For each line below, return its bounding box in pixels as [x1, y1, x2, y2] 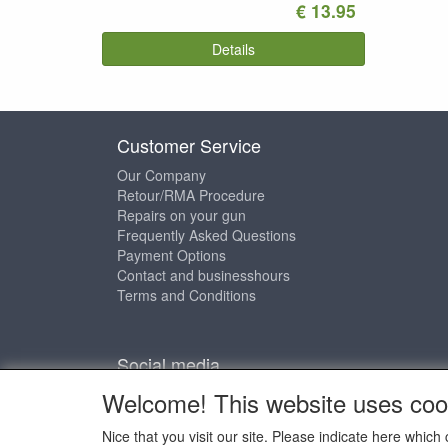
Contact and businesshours [117, 265, 290, 286]
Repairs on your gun [117, 205, 246, 226]
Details [211, 39, 255, 60]
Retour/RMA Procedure [117, 185, 265, 206]
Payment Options [117, 245, 226, 266]
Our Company [117, 165, 206, 186]
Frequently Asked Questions [117, 225, 296, 246]
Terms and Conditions [117, 285, 256, 306]
